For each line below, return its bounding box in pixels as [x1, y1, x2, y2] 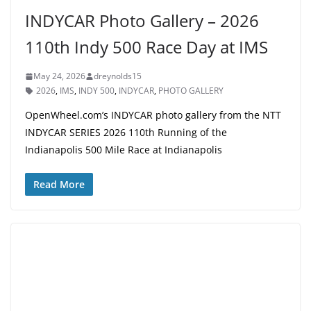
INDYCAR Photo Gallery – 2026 [25, 9, 259, 33]
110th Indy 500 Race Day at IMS [25, 35, 268, 59]
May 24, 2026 [33, 70, 85, 83]
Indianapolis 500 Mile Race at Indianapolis [25, 143, 222, 157]
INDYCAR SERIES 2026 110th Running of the [25, 126, 227, 140]
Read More [33, 178, 85, 192]
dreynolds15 [94, 70, 142, 83]
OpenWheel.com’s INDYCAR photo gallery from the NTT [25, 108, 281, 122]
